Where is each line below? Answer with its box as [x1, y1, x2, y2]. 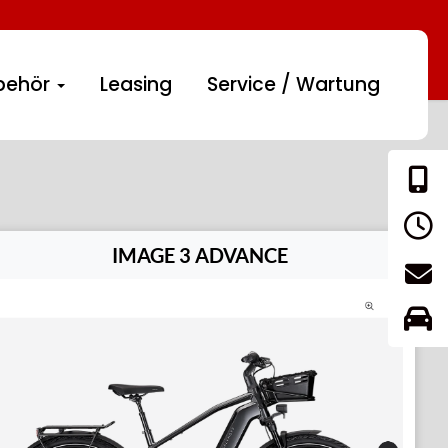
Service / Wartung [207, 71, 381, 98]
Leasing [100, 71, 173, 98]
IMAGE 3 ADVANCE [111, 243, 288, 267]
